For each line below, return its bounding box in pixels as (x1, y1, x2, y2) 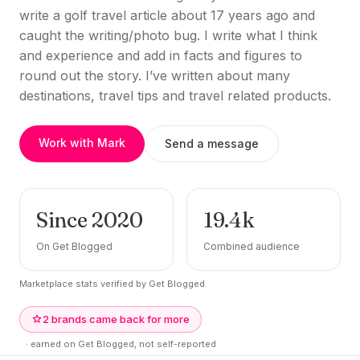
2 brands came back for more (43, 313, 190, 325)
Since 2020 (36, 207, 143, 233)
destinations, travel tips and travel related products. (19, 88, 331, 104)
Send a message (165, 137, 259, 150)
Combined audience (203, 240, 300, 252)
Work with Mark (39, 136, 125, 149)
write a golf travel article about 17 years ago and (19, 7, 315, 23)
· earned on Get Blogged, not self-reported (26, 338, 216, 350)
